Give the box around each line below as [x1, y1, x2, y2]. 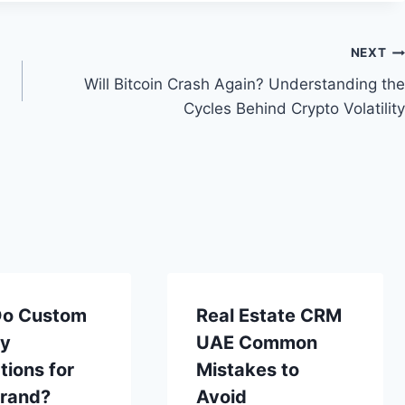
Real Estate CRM [195, 304, 342, 326]
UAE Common [195, 331, 317, 353]
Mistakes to [195, 358, 299, 381]
